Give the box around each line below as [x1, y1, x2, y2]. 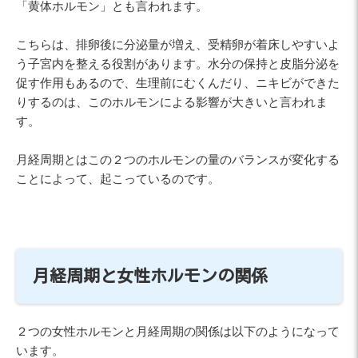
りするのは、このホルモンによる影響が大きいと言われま [16, 95, 328, 109]
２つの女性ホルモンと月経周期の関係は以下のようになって [16, 324, 340, 338]
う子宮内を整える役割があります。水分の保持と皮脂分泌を [16, 57, 340, 71]
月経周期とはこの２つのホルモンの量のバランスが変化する [16, 153, 340, 167]
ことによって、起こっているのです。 [16, 172, 220, 186]
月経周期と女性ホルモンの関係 [33, 268, 268, 285]
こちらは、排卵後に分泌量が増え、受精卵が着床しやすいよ [16, 38, 340, 52]
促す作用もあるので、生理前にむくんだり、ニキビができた [16, 76, 340, 90]
